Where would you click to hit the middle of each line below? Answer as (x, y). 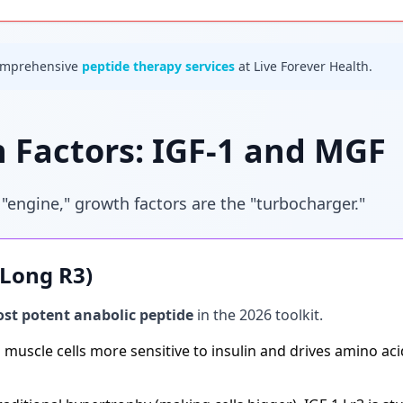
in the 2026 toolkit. (258, 315)
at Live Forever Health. (304, 66)
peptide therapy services (158, 66)
